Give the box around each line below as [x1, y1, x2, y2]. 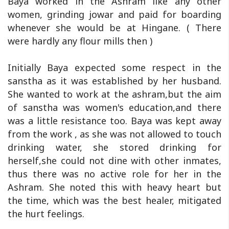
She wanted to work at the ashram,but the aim [8, 88, 221, 101]
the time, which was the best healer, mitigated [8, 194, 221, 207]
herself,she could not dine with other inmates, [8, 154, 221, 167]
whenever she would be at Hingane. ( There [8, 21, 221, 34]
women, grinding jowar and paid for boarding [8, 8, 221, 21]
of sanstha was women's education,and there [8, 101, 221, 114]
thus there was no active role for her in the [8, 168, 221, 180]
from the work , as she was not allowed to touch [8, 128, 221, 141]
